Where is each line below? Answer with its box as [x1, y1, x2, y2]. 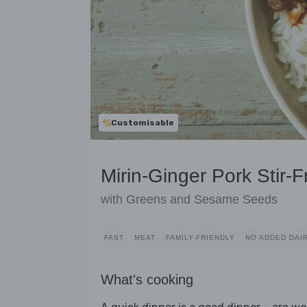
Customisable [111, 118, 174, 127]
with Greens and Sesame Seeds [101, 193, 278, 207]
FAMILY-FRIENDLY [166, 234, 235, 242]
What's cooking [101, 272, 193, 288]
